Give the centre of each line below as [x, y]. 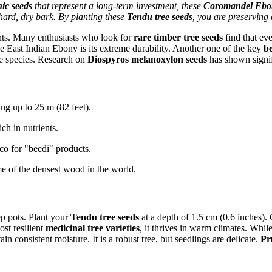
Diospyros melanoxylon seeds [147, 59]
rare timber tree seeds [178, 37]
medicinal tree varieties [93, 228]
